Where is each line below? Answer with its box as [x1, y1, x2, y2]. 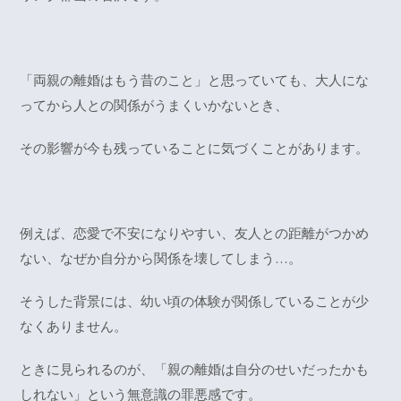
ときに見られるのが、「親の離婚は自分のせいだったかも [20, 360, 370, 378]
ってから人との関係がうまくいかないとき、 [20, 96, 289, 114]
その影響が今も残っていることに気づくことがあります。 [20, 139, 370, 157]
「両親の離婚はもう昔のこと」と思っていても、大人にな [20, 71, 370, 89]
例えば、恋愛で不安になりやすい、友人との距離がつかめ [20, 224, 370, 242]
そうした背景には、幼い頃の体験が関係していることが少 [20, 292, 370, 310]
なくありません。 [20, 317, 128, 335]
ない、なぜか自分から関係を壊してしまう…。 [20, 249, 303, 267]
